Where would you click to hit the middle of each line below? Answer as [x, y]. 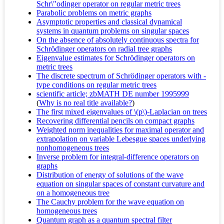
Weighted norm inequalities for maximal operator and [120, 130]
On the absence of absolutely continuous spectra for [118, 40]
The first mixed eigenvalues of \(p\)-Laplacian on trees [122, 112]
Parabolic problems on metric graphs [94, 13]
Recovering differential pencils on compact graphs [115, 121]
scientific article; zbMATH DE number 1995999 [113, 94]
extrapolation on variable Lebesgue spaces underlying [121, 139]
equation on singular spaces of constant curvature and [120, 184]
